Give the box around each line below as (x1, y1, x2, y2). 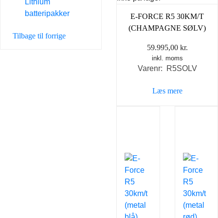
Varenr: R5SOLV (137, 64, 197, 73)
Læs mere (152, 87, 182, 95)
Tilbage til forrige (13, 32, 66, 40)
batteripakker (25, 9, 70, 18)
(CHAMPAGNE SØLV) (128, 24, 206, 33)
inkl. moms (151, 54, 183, 62)
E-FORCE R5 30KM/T (130, 12, 204, 21)
